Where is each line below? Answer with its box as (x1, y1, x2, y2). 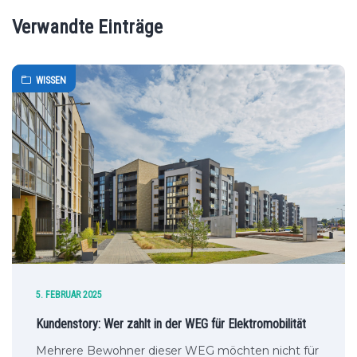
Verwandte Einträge (12, 16, 163, 38)
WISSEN (36, 75, 66, 86)
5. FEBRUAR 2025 (36, 289, 102, 300)
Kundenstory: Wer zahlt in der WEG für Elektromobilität (36, 316, 306, 331)
